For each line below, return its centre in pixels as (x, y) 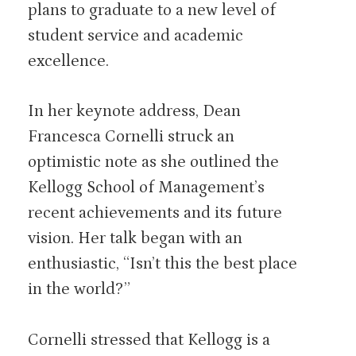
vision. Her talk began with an (135, 238)
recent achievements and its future (155, 213)
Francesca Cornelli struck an (131, 137)
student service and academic (135, 35)
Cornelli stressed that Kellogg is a (149, 340)
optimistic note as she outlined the (153, 162)
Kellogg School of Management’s (146, 188)
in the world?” (79, 289)
